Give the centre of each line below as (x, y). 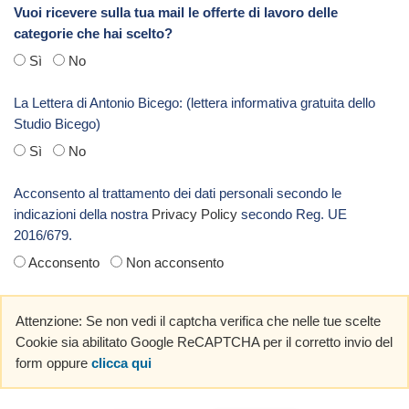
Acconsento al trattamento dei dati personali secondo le (178, 193)
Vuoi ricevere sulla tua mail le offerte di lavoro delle (176, 12)
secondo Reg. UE (292, 214)
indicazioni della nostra (83, 214)
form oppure (53, 362)
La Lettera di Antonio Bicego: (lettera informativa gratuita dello (194, 102)
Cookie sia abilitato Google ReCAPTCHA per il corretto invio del (204, 341)
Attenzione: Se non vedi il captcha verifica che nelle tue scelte (198, 320)
